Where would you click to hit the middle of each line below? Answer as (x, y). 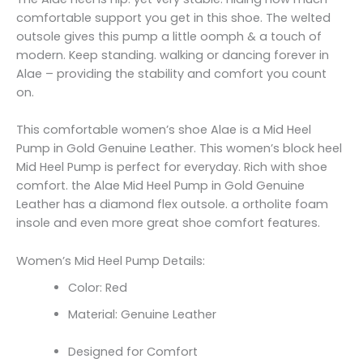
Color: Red (97, 287)
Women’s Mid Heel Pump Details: (111, 261)
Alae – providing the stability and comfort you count (171, 73)
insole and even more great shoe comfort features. (168, 223)
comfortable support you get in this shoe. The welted (173, 17)
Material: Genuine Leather (142, 314)
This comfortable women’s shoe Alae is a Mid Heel (164, 130)
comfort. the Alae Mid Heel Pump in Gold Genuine (160, 186)
